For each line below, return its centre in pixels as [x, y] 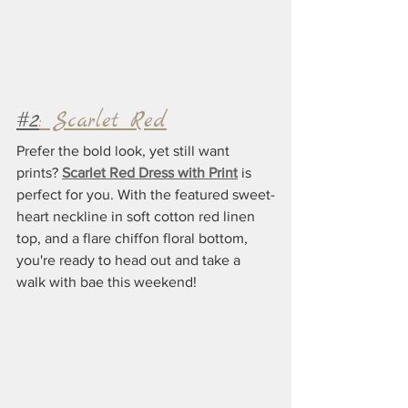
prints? [39, 173]
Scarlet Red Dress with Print [150, 173]
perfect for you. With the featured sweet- [146, 195]
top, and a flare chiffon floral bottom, [134, 239]
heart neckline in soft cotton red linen [138, 217]
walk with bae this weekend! [107, 282]
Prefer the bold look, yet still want [125, 151]
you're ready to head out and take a [130, 260]
